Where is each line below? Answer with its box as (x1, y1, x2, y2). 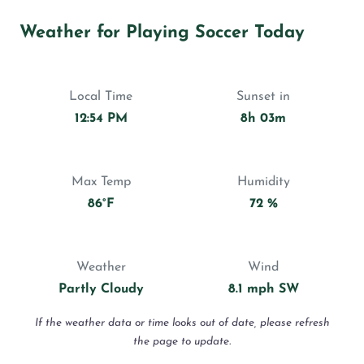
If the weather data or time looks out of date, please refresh (34, 318, 330, 329)
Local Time (69, 90, 132, 104)
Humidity (236, 175, 290, 189)
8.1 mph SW (227, 283, 299, 297)
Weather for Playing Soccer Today (19, 24, 305, 42)
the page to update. (133, 336, 231, 348)
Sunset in (236, 90, 290, 104)
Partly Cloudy (58, 283, 144, 297)
